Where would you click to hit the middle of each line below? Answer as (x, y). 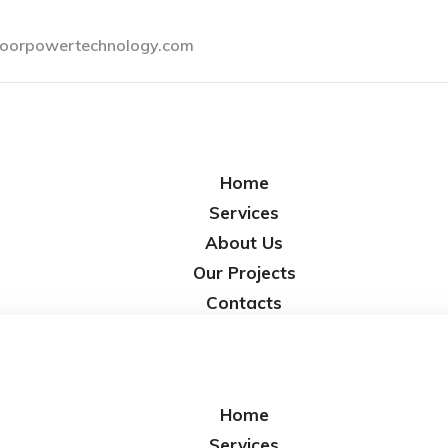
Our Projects (244, 272)
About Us (244, 242)
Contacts (244, 302)
